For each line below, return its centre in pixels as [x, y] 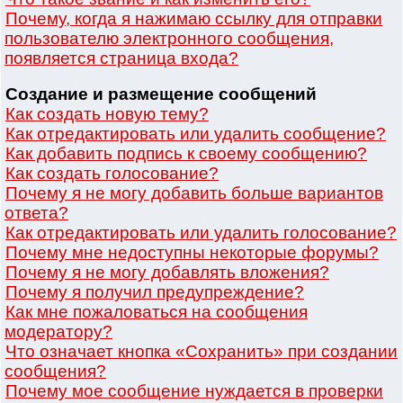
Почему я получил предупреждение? [155, 292]
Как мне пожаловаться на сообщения [157, 312]
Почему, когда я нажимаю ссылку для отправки [194, 19]
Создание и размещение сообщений [161, 94]
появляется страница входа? [121, 58]
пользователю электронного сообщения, [169, 39]
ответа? [36, 213]
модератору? [58, 332]
